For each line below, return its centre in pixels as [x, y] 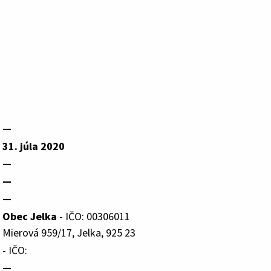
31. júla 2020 [34, 146]
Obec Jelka [30, 216]
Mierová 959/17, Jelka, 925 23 [69, 232]
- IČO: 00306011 [93, 216]
